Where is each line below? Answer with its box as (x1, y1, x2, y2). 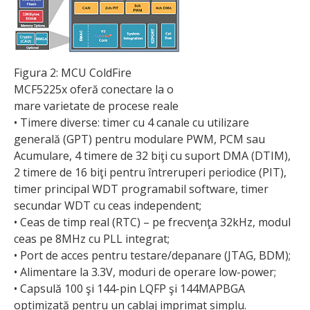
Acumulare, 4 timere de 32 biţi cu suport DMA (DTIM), (14, 147, 291, 163)
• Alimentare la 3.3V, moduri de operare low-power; (14, 264, 276, 280)
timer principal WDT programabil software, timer (14, 181, 268, 197)
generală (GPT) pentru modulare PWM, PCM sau (14, 131, 265, 147)
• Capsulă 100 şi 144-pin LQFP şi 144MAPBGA (14, 280, 245, 296)
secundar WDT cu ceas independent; (14, 197, 201, 213)
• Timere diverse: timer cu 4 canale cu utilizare (14, 114, 249, 130)
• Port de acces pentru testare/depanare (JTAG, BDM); (14, 247, 291, 263)
